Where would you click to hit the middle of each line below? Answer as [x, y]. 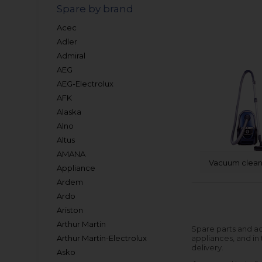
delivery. [208, 247]
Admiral [71, 56]
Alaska [69, 112]
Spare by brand [95, 9]
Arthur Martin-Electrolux [102, 238]
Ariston [70, 210]
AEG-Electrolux [85, 84]
